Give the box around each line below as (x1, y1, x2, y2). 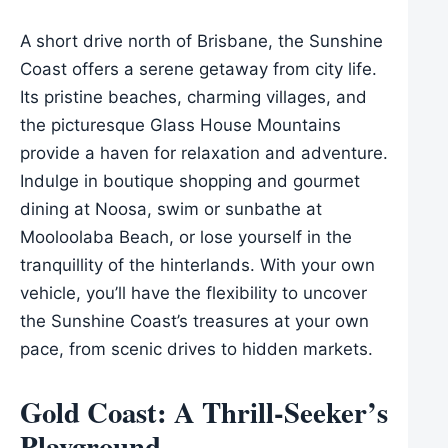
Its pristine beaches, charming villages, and (20, 87, 367, 108)
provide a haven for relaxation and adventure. (20, 143, 388, 164)
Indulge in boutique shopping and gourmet (20, 171, 360, 192)
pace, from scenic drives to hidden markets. (20, 339, 373, 360)
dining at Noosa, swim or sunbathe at (20, 199, 322, 220)
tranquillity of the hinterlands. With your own (20, 255, 375, 276)
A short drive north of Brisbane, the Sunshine (20, 31, 383, 52)
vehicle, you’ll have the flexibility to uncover (20, 283, 367, 304)
